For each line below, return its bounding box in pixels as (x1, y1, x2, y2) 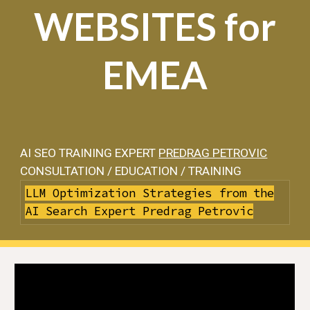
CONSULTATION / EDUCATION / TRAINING (20, 164, 242, 178)
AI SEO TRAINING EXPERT (20, 146, 159, 160)
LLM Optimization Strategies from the (24, 185, 274, 201)
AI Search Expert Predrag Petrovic (24, 203, 253, 219)
